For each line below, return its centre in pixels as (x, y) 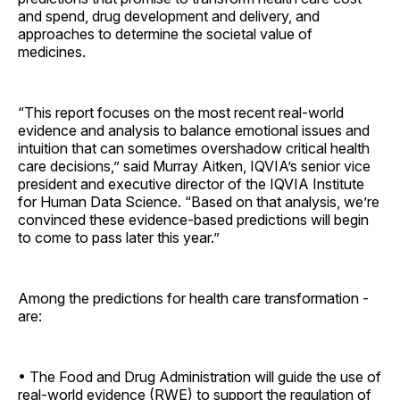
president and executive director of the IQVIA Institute (191, 183)
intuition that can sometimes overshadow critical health (194, 148)
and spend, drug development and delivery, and (169, 16)
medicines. (52, 51)
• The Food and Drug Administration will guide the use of (200, 376)
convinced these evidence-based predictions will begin (193, 219)
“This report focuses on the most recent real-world (181, 112)
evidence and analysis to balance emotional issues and (194, 130)
